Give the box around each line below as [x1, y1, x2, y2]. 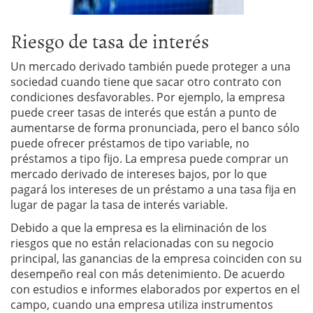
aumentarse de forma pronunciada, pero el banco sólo [10, 120, 300, 136]
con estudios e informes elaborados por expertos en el [10, 282, 300, 298]
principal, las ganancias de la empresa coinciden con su [10, 251, 302, 267]
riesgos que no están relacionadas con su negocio [10, 235, 274, 252]
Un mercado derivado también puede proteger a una [10, 59, 291, 75]
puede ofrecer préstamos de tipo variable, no [10, 136, 249, 152]
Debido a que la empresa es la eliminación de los [10, 220, 267, 236]
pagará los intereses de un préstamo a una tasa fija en [10, 182, 296, 198]
